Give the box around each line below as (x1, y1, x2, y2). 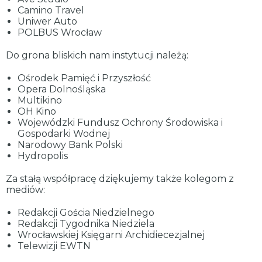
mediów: (6, 184, 45, 195)
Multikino (18, 95, 62, 106)
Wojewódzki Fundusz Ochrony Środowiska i (18, 117, 223, 128)
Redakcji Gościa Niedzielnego (18, 207, 154, 218)
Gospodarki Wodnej (18, 128, 110, 139)
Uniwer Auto (18, 16, 77, 27)
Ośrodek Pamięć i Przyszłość (18, 73, 151, 84)
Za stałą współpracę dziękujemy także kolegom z (6, 173, 234, 184)
